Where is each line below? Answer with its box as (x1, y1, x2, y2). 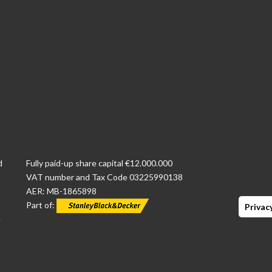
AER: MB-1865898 (26, 186, 97, 196)
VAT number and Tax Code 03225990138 (26, 172, 183, 182)
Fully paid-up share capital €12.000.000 (26, 158, 172, 168)
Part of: (26, 200, 56, 210)
